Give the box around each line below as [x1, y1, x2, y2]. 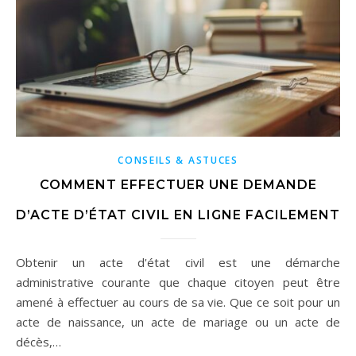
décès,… [16, 334, 61, 350]
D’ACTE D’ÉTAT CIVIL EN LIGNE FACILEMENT [16, 207, 340, 223]
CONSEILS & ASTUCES [118, 153, 238, 168]
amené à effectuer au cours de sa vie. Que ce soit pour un [16, 294, 340, 311]
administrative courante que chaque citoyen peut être [16, 274, 340, 291]
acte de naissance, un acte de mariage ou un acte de [16, 314, 340, 331]
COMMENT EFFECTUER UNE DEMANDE [39, 177, 317, 193]
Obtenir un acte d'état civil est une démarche [16, 254, 25, 271]
